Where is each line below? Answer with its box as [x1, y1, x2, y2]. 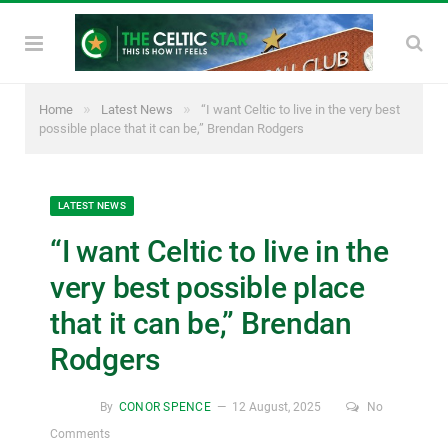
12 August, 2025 [231, 399, 321, 414]
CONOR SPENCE [119, 399, 211, 414]
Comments [50, 427, 110, 441]
